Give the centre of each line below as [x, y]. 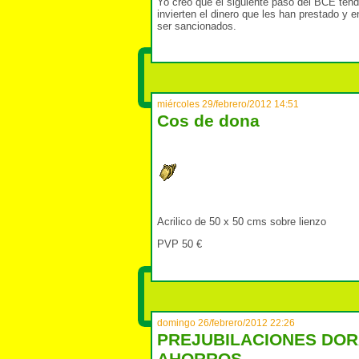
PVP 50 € [179, 244]
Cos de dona [208, 121]
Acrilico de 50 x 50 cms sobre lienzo [242, 221]
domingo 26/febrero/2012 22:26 [226, 323]
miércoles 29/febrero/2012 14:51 [228, 104]
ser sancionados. [197, 26]
